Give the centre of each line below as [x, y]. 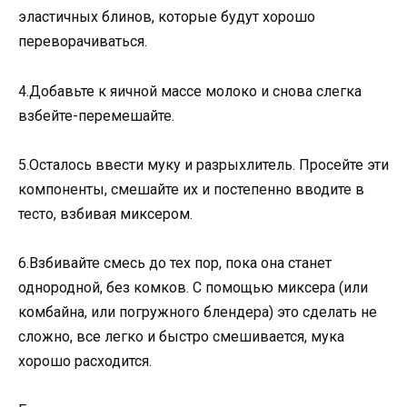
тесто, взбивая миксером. [105, 213]
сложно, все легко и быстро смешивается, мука [181, 337]
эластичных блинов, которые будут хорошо [167, 17]
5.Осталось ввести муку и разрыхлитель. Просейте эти [203, 164]
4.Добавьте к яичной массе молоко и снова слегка [190, 91]
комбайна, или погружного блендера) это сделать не [198, 312]
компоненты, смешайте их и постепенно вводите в [191, 189]
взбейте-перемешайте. [96, 115]
